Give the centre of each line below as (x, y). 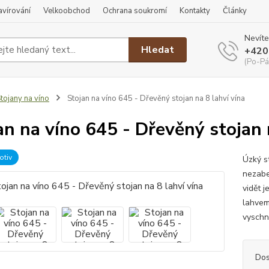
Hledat (158, 50)
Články (235, 11)
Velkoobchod (67, 11)
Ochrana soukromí (135, 11)
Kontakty (195, 11)
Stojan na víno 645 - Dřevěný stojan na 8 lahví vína (155, 98)
